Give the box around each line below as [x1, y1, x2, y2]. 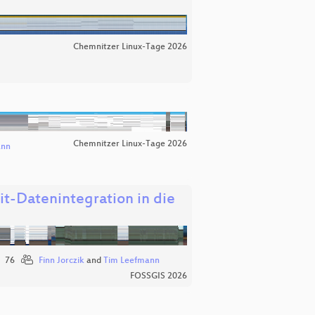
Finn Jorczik [38, 255, 84, 266]
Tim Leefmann [103, 255, 160, 266]
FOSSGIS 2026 [130, 271, 187, 282]
